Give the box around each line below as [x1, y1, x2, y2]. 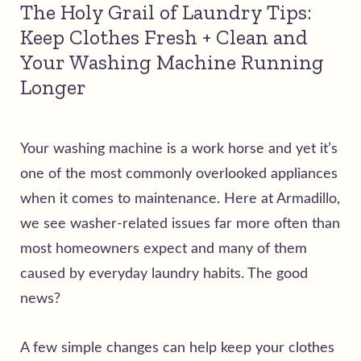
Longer [20, 73, 86, 100]
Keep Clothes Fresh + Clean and [20, 23, 308, 50]
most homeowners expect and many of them [20, 241, 307, 256]
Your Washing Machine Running [20, 48, 324, 75]
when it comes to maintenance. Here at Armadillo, [20, 191, 340, 206]
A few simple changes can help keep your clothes [20, 340, 334, 355]
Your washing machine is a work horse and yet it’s [20, 141, 338, 156]
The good [247, 266, 308, 281]
